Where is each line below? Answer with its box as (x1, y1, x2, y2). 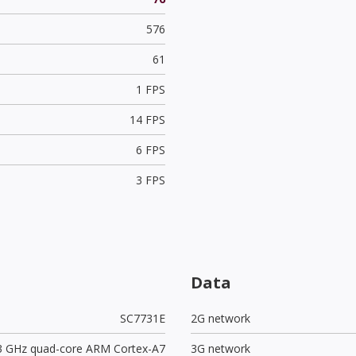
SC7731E (119, 310, 165, 326)
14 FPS (129, 111, 165, 127)
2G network (191, 310, 250, 326)
